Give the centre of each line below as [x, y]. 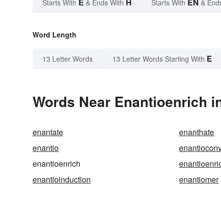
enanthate [197, 132]
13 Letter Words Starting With [159, 59]
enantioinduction [62, 180]
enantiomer [199, 180]
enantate [48, 132]
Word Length [55, 35]
